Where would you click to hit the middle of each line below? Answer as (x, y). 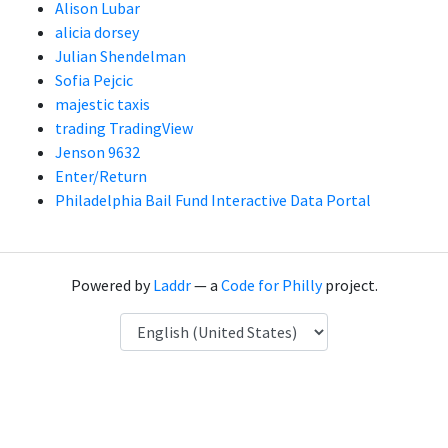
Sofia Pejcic (94, 80)
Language (152, 324)
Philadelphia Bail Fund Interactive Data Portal (213, 200)
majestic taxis (102, 104)
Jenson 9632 (97, 152)
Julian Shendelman (120, 56)
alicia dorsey (97, 32)
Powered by (111, 285)
